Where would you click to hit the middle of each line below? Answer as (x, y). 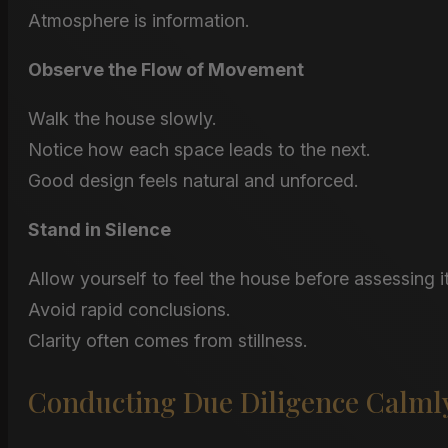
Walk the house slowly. (122, 118)
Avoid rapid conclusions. (129, 309)
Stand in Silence (99, 229)
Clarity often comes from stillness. (168, 340)
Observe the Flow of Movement (166, 69)
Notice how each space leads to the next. (199, 149)
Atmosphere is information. (139, 20)
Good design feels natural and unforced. (193, 180)
